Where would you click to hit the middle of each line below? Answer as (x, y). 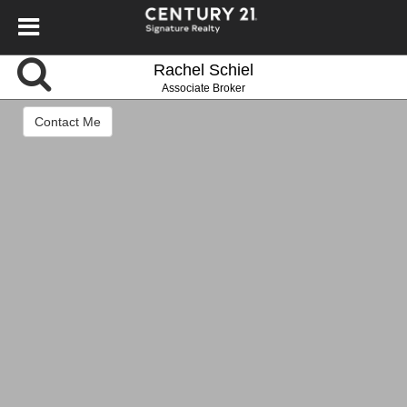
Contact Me (68, 122)
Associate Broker (203, 88)
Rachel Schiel (203, 70)
